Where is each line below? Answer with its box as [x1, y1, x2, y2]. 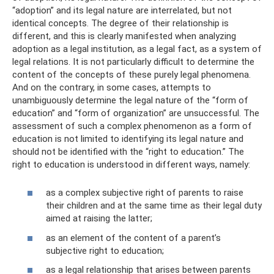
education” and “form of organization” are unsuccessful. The [12, 107, 259, 119]
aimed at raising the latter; [46, 213, 152, 224]
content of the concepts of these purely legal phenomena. [12, 68, 251, 80]
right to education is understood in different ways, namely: [12, 158, 250, 170]
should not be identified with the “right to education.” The [12, 146, 244, 157]
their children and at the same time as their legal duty [46, 200, 262, 211]
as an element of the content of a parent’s [46, 232, 221, 243]
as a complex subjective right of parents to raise [46, 187, 243, 198]
